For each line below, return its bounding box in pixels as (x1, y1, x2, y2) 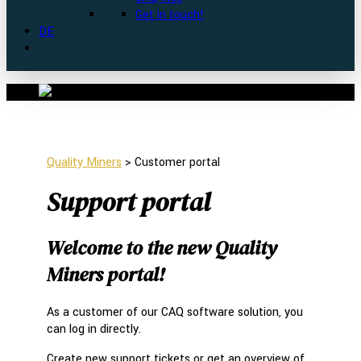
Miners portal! (47, 260, 164, 288)
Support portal (47, 185, 210, 221)
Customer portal (135, 154, 220, 171)
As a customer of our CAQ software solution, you (47, 303, 303, 321)
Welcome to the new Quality (47, 234, 277, 261)
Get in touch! (135, 6, 204, 23)
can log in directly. (47, 320, 141, 338)
